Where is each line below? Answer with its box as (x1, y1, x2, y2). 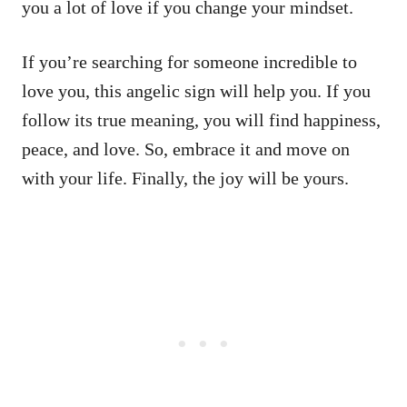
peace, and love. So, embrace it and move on (22, 139, 350, 160)
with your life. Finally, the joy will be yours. (22, 168, 349, 189)
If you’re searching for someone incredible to (22, 52, 357, 73)
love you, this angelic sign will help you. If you (22, 81, 371, 102)
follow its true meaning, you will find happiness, (22, 110, 381, 131)
